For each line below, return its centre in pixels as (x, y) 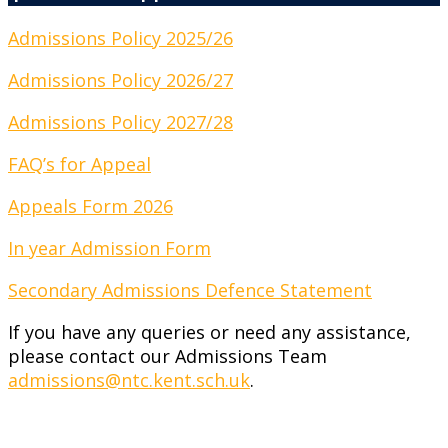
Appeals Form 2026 (90, 205)
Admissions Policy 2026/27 (120, 79)
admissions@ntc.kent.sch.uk (129, 379)
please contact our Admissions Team (167, 355)
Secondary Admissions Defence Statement (190, 289)
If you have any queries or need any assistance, (209, 331)
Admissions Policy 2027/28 (120, 121)
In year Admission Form (109, 247)
